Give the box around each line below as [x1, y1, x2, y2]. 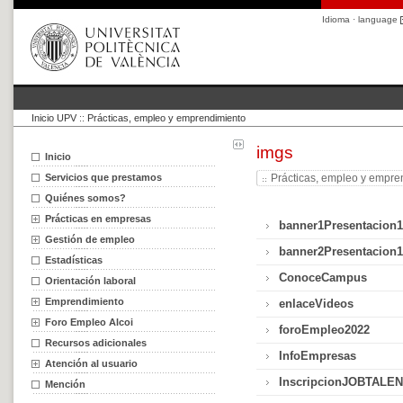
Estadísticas [45, 255, 103, 265]
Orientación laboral [45, 275, 136, 286]
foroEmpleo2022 [279, 323, 371, 336]
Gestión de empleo [45, 234, 135, 245]
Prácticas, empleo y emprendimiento [87, 112, 246, 123]
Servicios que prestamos [45, 172, 162, 183]
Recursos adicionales [45, 337, 147, 348]
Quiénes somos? [45, 193, 126, 203]
